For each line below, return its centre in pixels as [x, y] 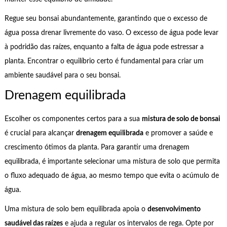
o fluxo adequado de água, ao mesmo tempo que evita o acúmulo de [111, 176]
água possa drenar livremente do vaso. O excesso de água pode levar [111, 33]
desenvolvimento [174, 210]
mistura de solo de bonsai [181, 119]
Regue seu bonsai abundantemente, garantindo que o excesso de [106, 19]
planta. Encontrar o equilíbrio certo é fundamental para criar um [104, 62]
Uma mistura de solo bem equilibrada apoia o [76, 210]
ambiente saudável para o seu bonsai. [62, 76]
